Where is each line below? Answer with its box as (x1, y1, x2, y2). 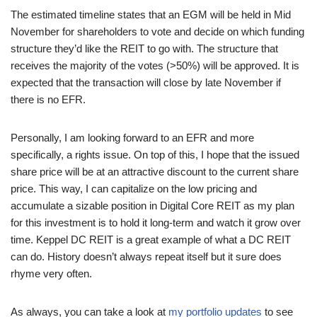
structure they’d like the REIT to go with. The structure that (11, 42, 278, 54)
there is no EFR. (11, 93, 86, 105)
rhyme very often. (11, 267, 92, 279)
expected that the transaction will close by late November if (11, 76, 281, 88)
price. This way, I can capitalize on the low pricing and (11, 182, 257, 195)
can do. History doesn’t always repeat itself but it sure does (11, 250, 282, 263)
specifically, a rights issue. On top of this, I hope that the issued (11, 148, 299, 161)
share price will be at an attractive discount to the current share (11, 165, 299, 178)
